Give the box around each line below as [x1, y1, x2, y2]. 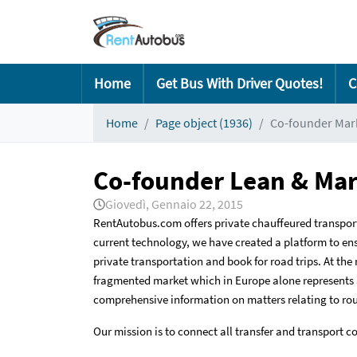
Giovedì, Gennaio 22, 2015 [105, 196, 243, 212]
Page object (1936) [155, 115, 253, 131]
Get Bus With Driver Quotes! [156, 74, 323, 92]
